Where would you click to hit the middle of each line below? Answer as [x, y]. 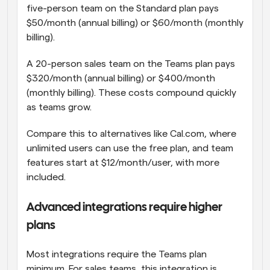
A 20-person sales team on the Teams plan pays [131, 64]
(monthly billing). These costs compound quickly [131, 93]
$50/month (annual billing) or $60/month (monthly [135, 23]
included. [46, 177]
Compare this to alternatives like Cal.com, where [131, 134]
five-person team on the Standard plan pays [123, 9]
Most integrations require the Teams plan [117, 255]
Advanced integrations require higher [124, 208]
